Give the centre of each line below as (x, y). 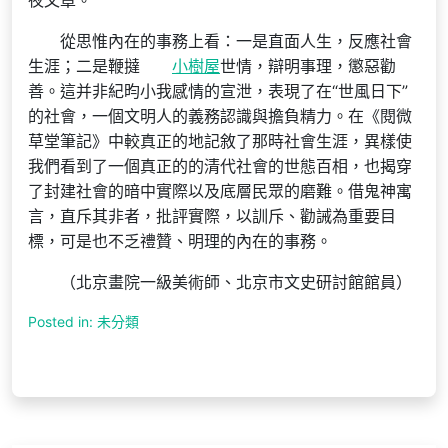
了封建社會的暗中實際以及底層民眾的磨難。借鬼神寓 (220, 191)
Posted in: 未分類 (83, 321)
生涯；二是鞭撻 (84, 66)
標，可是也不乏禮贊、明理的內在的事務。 (180, 241)
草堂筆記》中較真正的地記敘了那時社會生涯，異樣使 (220, 141)
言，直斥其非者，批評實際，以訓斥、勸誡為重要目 (212, 216)
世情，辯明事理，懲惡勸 (308, 66)
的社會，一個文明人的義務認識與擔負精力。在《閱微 (220, 116)
